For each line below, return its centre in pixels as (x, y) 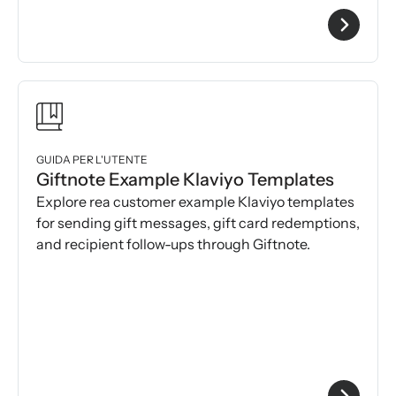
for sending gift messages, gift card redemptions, (198, 223)
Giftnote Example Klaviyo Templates (185, 180)
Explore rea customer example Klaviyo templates (195, 202)
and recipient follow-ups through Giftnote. (174, 244)
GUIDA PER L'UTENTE (92, 160)
